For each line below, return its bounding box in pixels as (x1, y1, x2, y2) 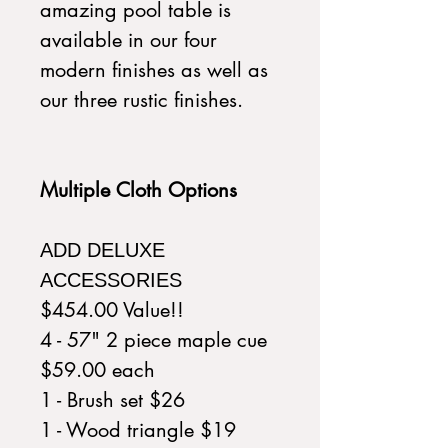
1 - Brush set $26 (40, 387, 185, 413)
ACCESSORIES (40, 269, 182, 291)
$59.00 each (40, 357, 155, 383)
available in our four (40, 27, 217, 53)
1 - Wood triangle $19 (40, 417, 236, 443)
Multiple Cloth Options (40, 177, 243, 203)
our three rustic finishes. (40, 87, 243, 113)
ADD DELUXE (40, 239, 165, 261)
